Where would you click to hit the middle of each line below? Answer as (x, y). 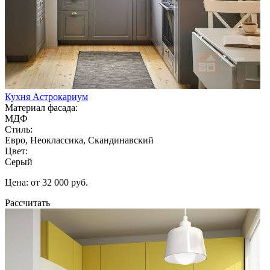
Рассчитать (27, 202)
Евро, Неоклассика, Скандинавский (79, 140)
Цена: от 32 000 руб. (46, 182)
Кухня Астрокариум (46, 96)
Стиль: (19, 129)
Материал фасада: (41, 107)
